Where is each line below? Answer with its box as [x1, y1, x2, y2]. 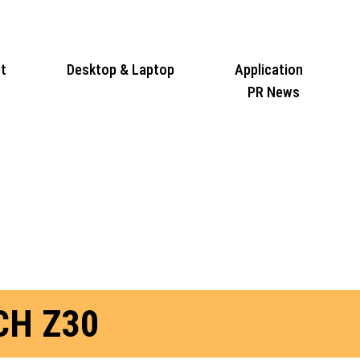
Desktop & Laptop [66, 60, 174, 78]
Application [234, 60, 303, 78]
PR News [247, 83, 301, 100]
